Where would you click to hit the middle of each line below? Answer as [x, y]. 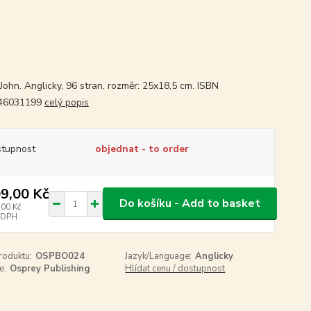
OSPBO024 [60, 256]
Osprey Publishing [50, 268]
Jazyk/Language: [159, 256]
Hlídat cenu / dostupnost [175, 268]
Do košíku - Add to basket [190, 204]
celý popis [66, 102]
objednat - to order [142, 149]
